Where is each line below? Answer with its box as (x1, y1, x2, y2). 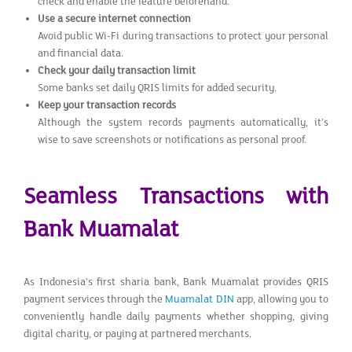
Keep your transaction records (37, 98, 176, 112)
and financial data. (37, 46, 123, 60)
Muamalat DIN (165, 292, 234, 306)
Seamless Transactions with (24, 183, 328, 210)
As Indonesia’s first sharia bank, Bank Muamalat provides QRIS (24, 275, 328, 288)
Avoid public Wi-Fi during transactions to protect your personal (37, 29, 328, 42)
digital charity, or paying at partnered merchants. (24, 327, 251, 340)
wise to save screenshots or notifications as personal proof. (37, 133, 306, 146)
